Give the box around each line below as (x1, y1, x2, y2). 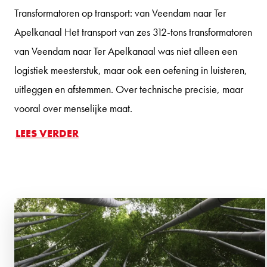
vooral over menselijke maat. (14, 101, 135, 115)
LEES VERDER (15, 126, 79, 140)
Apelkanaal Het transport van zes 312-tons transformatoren (14, 24, 252, 39)
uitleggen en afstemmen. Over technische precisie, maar (14, 82, 243, 96)
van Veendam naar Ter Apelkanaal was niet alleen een (14, 44, 237, 58)
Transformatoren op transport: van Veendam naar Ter (14, 5, 226, 20)
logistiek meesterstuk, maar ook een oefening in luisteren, (14, 63, 247, 77)
